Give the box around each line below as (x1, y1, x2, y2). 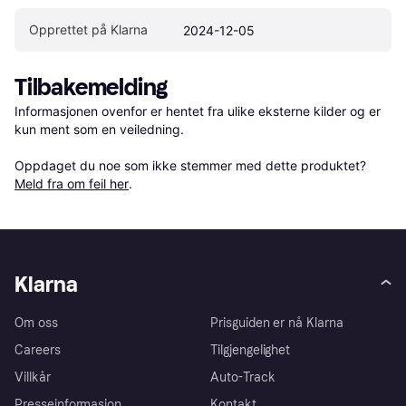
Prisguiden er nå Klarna (210, 315, 343, 332)
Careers (14, 343, 61, 359)
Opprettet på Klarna (29, 21, 148, 37)
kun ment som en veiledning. (14, 121, 184, 137)
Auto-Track (210, 370, 275, 386)
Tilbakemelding (14, 72, 169, 101)
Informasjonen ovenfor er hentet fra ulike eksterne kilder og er (14, 102, 381, 119)
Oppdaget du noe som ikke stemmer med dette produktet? (14, 157, 370, 173)
